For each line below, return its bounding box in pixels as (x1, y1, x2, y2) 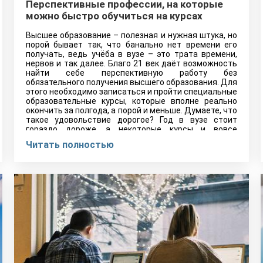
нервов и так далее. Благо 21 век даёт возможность (26, 59, 237, 68)
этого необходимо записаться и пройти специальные (26, 87, 237, 96)
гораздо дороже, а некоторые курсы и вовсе (26, 124, 237, 134)
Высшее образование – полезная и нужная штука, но (26, 31, 237, 40)
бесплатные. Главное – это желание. (26, 134, 169, 143)
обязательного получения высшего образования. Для (26, 77, 237, 87)
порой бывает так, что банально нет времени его (26, 40, 237, 49)
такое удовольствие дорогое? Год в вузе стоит (26, 115, 237, 124)
